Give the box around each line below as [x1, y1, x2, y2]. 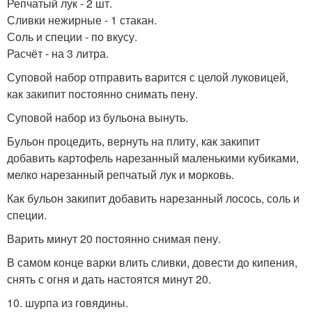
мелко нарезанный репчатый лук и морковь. [7, 166, 234, 182]
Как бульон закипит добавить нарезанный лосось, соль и [7, 189, 299, 206]
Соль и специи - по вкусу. [7, 28, 137, 45]
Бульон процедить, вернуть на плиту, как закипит [7, 132, 260, 149]
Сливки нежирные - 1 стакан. [7, 11, 157, 28]
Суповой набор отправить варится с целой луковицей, [7, 68, 288, 85]
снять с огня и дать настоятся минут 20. [7, 270, 211, 287]
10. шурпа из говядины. [7, 294, 128, 311]
